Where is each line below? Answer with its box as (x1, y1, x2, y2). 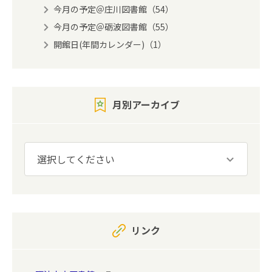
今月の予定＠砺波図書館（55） (53, 21, 174, 33)
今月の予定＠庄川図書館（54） (53, 3, 174, 16)
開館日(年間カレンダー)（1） (53, 38, 166, 51)
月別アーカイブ (112, 97, 180, 112)
